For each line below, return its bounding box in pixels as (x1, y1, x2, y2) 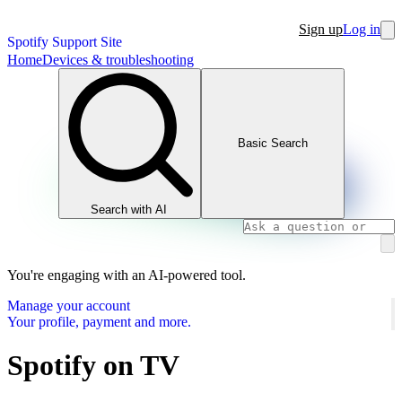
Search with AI (91, 202, 168, 216)
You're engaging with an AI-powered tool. (7, 267, 246, 283)
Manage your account (7, 297, 130, 313)
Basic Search (237, 136, 308, 151)
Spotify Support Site (7, 34, 122, 49)
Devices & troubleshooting (42, 52, 194, 67)
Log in (343, 22, 380, 37)
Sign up (299, 22, 343, 37)
